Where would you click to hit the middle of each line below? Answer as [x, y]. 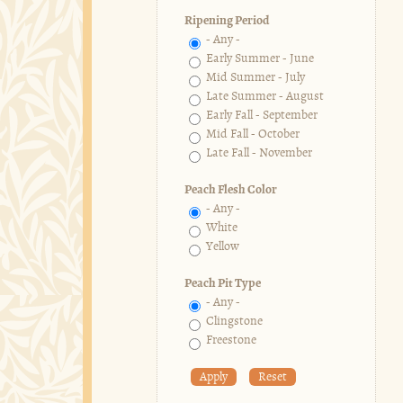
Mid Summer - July [255, 78]
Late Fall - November [259, 154]
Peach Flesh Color [230, 191]
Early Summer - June [260, 59]
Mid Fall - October [252, 135]
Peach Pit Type [222, 284]
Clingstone [234, 322]
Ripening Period [227, 22]
